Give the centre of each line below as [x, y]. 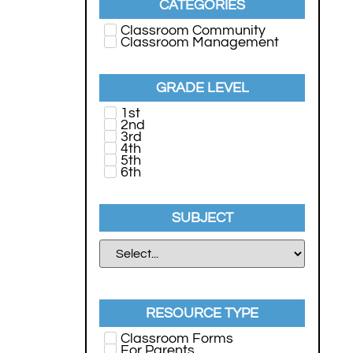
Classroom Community [193, 30]
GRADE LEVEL [202, 87]
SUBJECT [202, 217]
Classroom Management [199, 42]
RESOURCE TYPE [203, 313]
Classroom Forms [176, 338]
